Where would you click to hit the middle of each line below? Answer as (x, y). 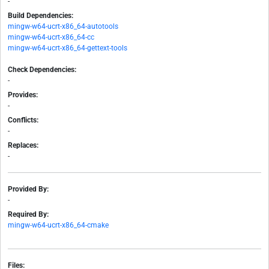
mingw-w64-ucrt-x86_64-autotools (63, 27)
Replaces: (23, 146)
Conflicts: (23, 120)
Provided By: (28, 189)
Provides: (23, 95)
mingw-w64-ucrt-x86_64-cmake (58, 225)
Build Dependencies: (41, 16)
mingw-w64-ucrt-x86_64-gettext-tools (68, 48)
